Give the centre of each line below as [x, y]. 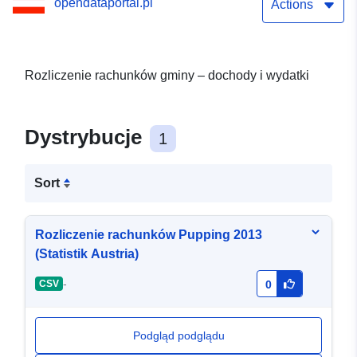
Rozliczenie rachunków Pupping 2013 [149, 235]
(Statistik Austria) [87, 254]
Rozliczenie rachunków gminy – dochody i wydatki [167, 76]
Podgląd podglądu [178, 336]
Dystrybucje [86, 137]
